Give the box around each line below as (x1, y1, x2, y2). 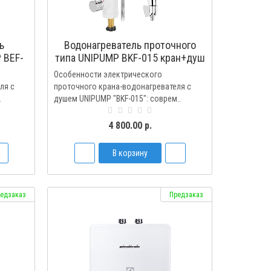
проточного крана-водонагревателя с (54, 82, 192, 91)
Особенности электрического (54, 70, 163, 79)
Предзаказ (169, 191, 203, 199)
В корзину (112, 148, 148, 158)
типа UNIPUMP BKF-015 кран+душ (54, 51, 205, 64)
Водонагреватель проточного (64, 39, 196, 51)
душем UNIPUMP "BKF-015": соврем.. (54, 94, 181, 103)
